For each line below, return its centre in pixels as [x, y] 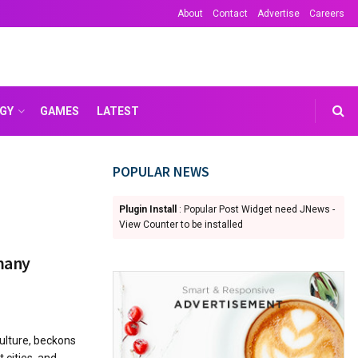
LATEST [117, 111]
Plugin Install [148, 209]
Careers [327, 14]
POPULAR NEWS [161, 171]
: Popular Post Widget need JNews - [256, 209]
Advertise [278, 14]
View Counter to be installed [181, 225]
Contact [230, 14]
